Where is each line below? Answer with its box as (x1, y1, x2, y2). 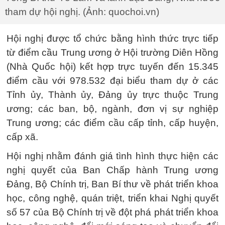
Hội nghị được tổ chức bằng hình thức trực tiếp (7, 33, 218, 44)
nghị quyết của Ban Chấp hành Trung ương (7, 165, 218, 175)
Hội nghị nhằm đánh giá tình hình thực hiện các (7, 151, 218, 161)
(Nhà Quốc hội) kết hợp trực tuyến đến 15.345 (7, 61, 218, 72)
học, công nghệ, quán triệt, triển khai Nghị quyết (7, 193, 218, 203)
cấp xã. (7, 132, 38, 142)
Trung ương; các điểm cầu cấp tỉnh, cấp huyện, (7, 118, 218, 128)
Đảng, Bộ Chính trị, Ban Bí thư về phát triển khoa (7, 179, 218, 189)
